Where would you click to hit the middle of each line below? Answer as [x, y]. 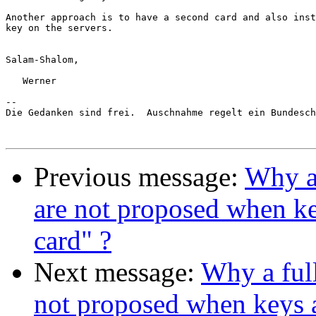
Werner [31, 81]
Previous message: [139, 177]
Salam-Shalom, [42, 60]
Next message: [117, 272]
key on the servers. [59, 28]
